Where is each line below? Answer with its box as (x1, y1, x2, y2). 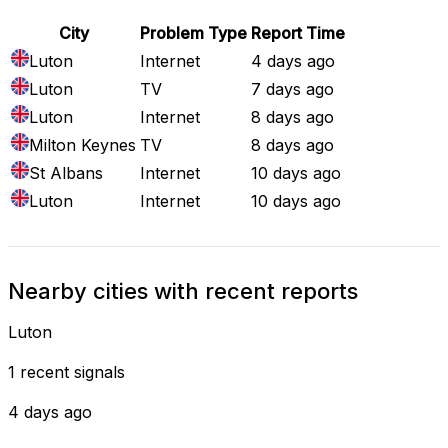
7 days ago (251, 78, 334, 99)
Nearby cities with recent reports (8, 277, 358, 304)
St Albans (29, 162, 103, 183)
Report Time (251, 22, 345, 43)
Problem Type (140, 22, 247, 43)
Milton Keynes (29, 134, 136, 155)
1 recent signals (8, 361, 125, 382)
